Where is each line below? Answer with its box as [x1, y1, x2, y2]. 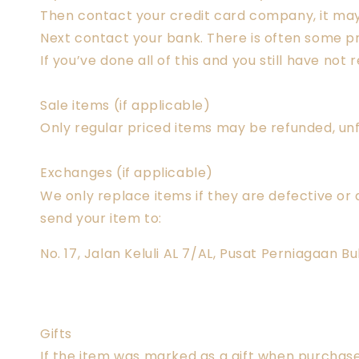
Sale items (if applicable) [40, 96, 211, 115]
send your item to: [40, 209, 162, 228]
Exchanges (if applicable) [40, 163, 213, 182]
